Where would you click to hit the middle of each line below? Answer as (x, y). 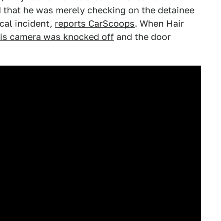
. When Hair (159, 23)
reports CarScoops (95, 23)
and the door (142, 37)
